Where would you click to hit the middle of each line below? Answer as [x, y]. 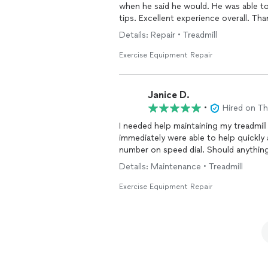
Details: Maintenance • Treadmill [181, 167]
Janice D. [169, 95]
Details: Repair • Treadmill [168, 35]
